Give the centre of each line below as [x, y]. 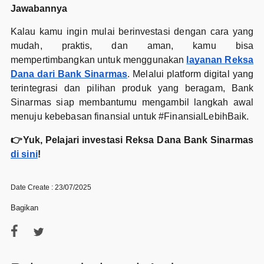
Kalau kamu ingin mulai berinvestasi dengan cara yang [132, 31]
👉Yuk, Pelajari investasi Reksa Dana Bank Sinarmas [132, 140]
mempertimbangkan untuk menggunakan [98, 60]
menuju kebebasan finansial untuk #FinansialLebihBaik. [130, 116]
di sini [24, 154]
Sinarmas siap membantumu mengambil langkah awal [132, 102]
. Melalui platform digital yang [191, 74]
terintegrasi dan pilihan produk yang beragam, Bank [132, 88]
